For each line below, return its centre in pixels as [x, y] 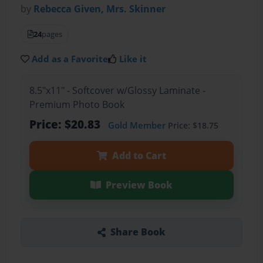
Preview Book [139, 185]
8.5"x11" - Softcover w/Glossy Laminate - [117, 90]
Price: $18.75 [192, 125]
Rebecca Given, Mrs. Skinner [100, 9]
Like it [133, 59]
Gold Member [136, 125]
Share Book [138, 232]
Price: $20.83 [66, 124]
